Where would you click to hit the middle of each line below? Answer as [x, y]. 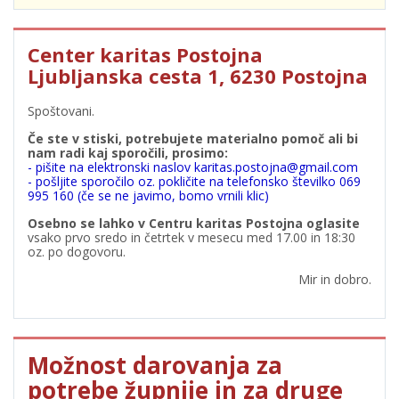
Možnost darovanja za [155, 365]
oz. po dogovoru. [77, 252]
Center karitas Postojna [145, 54]
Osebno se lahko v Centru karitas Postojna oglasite [194, 223]
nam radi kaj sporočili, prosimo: [128, 153]
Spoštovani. [61, 111]
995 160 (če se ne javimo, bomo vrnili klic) [148, 195]
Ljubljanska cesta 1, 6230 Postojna [198, 76]
